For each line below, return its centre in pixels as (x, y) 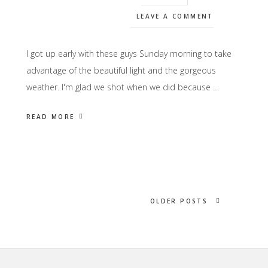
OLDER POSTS (180, 201)
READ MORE (50, 117)
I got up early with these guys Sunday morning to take (129, 54)
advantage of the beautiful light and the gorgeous (121, 70)
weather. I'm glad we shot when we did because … (122, 87)
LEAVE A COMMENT (175, 16)
